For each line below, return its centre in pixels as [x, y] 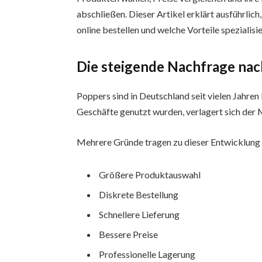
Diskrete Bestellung [139, 194]
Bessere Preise [129, 234]
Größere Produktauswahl [150, 174]
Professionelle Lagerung [147, 254]
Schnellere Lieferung [139, 214]
